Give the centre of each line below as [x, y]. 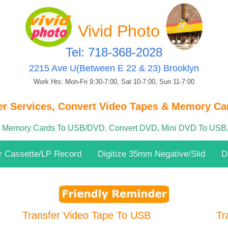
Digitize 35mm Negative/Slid [151, 154]
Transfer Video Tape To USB [86, 215]
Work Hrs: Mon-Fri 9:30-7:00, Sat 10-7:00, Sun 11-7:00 [114, 82]
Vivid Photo [119, 31]
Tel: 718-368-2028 [114, 52]
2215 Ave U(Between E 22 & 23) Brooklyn [114, 68]
